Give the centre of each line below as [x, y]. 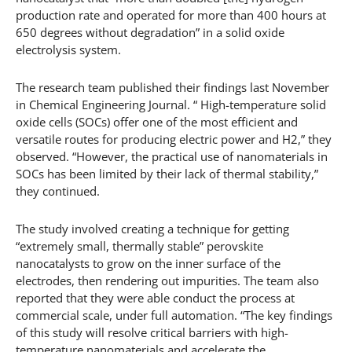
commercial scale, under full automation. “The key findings [174, 315]
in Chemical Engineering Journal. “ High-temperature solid [171, 104]
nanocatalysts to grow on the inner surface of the [148, 263]
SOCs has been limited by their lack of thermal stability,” [167, 173]
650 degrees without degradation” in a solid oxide [150, 32]
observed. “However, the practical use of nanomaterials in [172, 156]
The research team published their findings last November [172, 87]
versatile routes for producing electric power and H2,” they [174, 139]
